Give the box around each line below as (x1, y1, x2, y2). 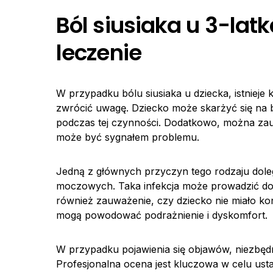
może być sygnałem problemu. (56, 131, 199, 143)
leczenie (56, 37, 141, 68)
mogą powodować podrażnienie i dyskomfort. (56, 209, 268, 221)
